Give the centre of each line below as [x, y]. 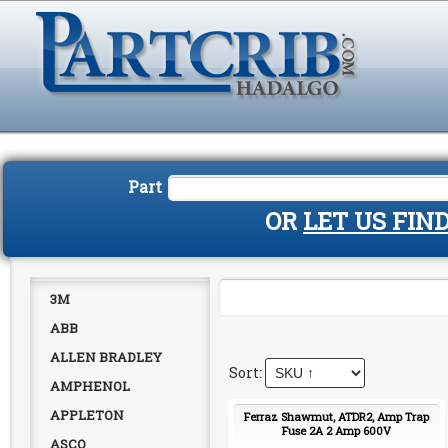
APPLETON [87, 415]
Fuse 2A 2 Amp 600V [336, 430]
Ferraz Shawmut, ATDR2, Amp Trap [336, 416]
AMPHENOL [90, 386]
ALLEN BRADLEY [106, 357]
